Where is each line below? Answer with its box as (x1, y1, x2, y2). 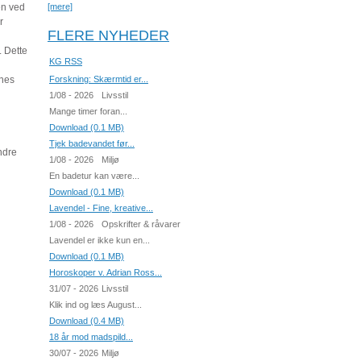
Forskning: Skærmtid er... (49, 74, 148, 84)
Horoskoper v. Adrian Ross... (49, 268, 162, 277)
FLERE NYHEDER (48, 27, 169, 44)
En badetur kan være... (49, 171, 139, 180)
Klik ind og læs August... (49, 300, 142, 309)
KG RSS (49, 56, 82, 66)
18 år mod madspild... (49, 332, 133, 342)
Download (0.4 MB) (49, 316, 124, 326)
